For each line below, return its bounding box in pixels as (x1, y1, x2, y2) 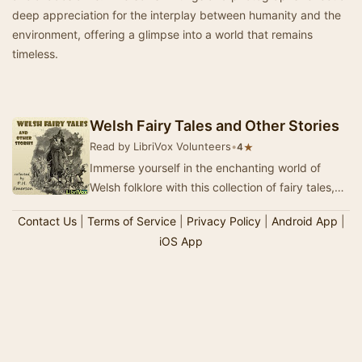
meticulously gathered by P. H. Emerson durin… (90, 200, 340, 213)
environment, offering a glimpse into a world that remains (12, 27, 313, 41)
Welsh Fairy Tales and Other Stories (90, 117, 339, 134)
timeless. (12, 47, 58, 61)
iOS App (159, 234, 203, 248)
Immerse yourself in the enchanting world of (90, 161, 321, 175)
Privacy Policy (186, 214, 261, 228)
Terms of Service (86, 214, 176, 228)
